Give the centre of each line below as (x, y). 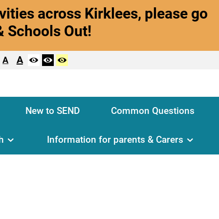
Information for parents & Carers (115, 140)
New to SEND (53, 111)
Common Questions (153, 111)
